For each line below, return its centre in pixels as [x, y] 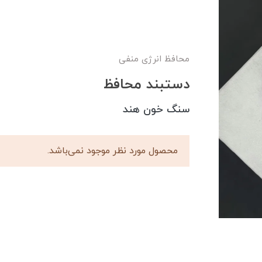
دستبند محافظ [146, 85]
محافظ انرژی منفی [154, 60]
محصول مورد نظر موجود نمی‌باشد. [113, 151]
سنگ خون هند [156, 110]
